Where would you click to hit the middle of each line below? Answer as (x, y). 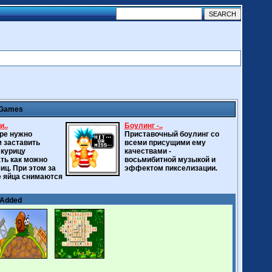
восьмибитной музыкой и (170, 160)
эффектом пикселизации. (171, 168)
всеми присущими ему (165, 143)
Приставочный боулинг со (172, 134)
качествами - (148, 151)
